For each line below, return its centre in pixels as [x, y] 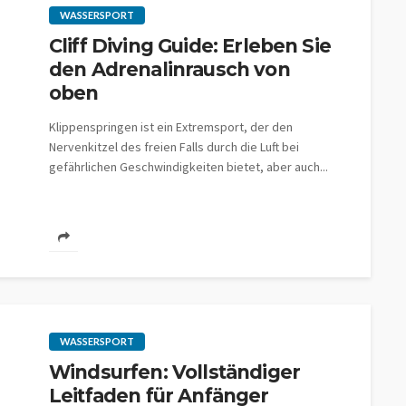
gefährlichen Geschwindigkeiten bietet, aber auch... [188, 167]
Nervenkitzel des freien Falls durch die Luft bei [174, 147]
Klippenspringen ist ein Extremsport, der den [171, 127]
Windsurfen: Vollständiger [175, 372]
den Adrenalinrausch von [169, 69]
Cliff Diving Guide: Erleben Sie [190, 46]
